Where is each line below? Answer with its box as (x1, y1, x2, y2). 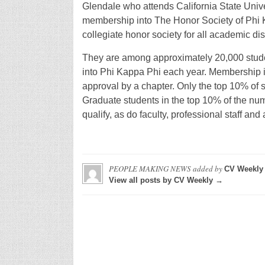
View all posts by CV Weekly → (108, 175, 223, 185)
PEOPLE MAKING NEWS (108, 163, 191, 174)
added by (190, 163, 224, 174)
